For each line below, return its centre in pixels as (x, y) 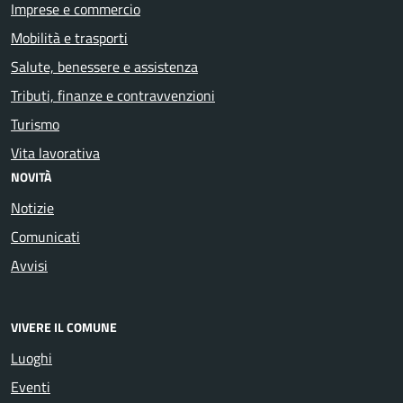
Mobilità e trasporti (69, 37)
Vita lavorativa (55, 152)
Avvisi (29, 265)
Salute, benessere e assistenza (104, 66)
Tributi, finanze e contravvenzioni (113, 95)
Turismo (35, 124)
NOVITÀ (31, 176)
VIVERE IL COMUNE (64, 327)
